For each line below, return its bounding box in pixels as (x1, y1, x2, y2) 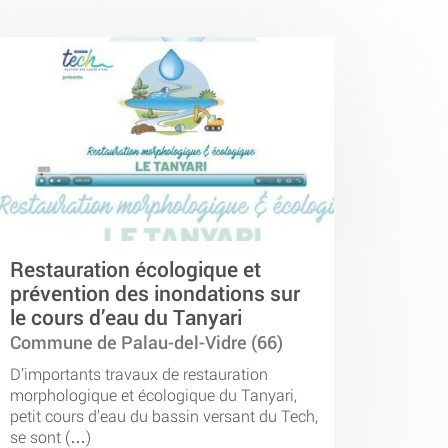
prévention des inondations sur (10, 279, 300, 308)
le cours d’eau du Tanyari (10, 303, 242, 332)
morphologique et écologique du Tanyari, (10, 383, 297, 405)
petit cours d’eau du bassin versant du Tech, (10, 404, 318, 426)
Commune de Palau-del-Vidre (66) (10, 331, 283, 355)
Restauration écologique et (10, 255, 261, 284)
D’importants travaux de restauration (10, 362, 268, 384)
